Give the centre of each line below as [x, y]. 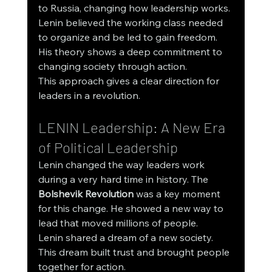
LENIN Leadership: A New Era [133, 127]
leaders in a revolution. [89, 96]
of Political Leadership [108, 148]
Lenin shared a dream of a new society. [127, 238]
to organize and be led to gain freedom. [129, 37]
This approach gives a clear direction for [130, 81]
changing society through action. [112, 66]
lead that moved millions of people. [118, 223]
